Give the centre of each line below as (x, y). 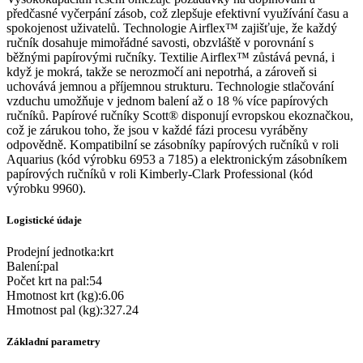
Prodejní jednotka (51, 252)
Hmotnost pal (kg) (53, 310)
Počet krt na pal (46, 281)
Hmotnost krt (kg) (52, 296)
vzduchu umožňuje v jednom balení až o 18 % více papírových (167, 100)
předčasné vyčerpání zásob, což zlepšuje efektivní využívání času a (177, 13)
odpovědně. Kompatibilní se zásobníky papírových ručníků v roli (173, 144)
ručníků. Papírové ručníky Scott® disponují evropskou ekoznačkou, (180, 115)
